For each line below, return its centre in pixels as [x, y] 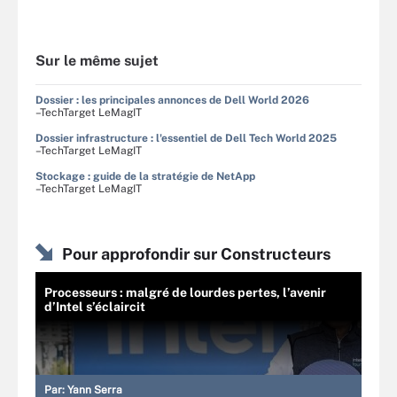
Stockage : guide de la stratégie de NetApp [145, 176]
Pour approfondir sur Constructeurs [196, 254]
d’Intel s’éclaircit [95, 307]
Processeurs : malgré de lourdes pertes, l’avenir [185, 292]
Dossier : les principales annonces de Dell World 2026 [172, 100]
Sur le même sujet [97, 61]
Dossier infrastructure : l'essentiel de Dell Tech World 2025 [186, 138]
